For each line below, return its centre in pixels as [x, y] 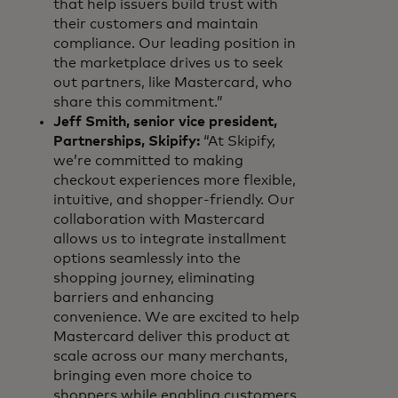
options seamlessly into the [147, 259]
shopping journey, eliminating [154, 278]
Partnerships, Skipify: [128, 141]
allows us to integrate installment [170, 239]
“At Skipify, [239, 141]
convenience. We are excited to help [176, 317]
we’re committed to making [148, 161]
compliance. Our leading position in [175, 44]
